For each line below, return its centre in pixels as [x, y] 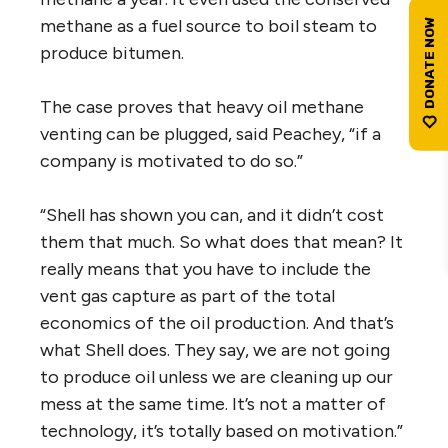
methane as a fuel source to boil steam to [208, 25]
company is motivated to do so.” [171, 160]
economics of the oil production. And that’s [217, 322]
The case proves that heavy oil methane [202, 106]
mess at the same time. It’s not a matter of [213, 403]
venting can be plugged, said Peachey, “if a [210, 133]
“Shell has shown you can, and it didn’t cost [212, 214]
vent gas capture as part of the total [187, 295]
